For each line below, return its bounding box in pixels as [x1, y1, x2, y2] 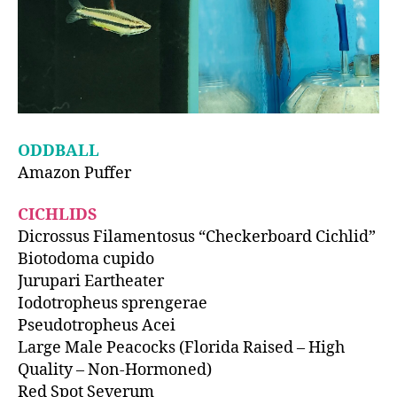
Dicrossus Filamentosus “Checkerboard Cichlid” [18, 227, 376, 248]
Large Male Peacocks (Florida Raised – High [18, 338, 345, 359]
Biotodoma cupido [18, 249, 154, 270]
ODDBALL [18, 140, 99, 161]
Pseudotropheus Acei [18, 315, 175, 337]
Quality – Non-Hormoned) [18, 360, 212, 381]
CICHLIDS [18, 205, 97, 226]
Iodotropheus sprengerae [18, 293, 207, 315]
